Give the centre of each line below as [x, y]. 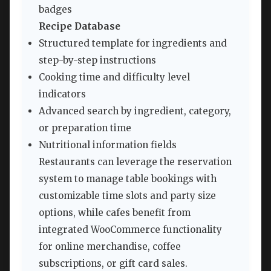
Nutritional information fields [108, 145]
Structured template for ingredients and [133, 43]
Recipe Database [80, 26]
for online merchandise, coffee [110, 246]
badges [55, 9]
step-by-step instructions [97, 60]
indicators [62, 94]
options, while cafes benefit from [115, 212]
